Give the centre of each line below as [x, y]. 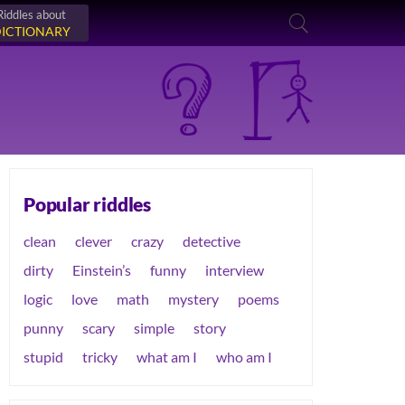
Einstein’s [102, 269]
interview [235, 269]
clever [94, 240]
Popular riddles [87, 204]
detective [212, 240]
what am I [167, 356]
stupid [43, 356]
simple [154, 327]
